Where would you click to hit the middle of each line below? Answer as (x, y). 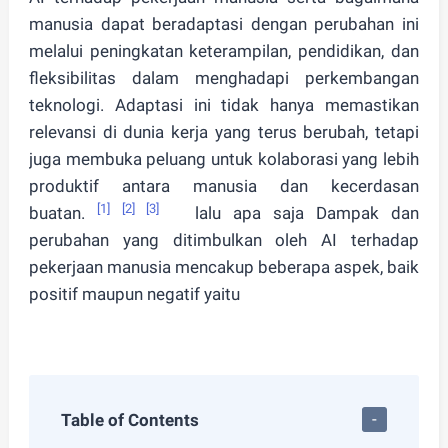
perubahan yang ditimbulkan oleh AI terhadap (224, 240)
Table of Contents (129, 420)
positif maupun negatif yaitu (136, 294)
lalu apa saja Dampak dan (289, 213)
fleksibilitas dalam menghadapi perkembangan (224, 78)
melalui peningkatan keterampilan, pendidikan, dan (224, 51)
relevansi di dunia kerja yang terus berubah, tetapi (224, 132)
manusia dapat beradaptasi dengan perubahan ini (224, 24)
